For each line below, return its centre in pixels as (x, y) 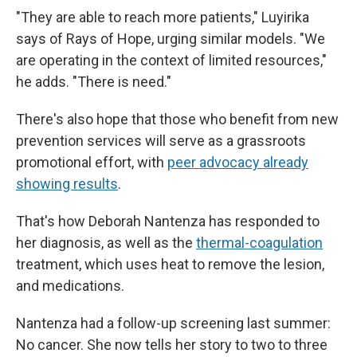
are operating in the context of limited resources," (171, 60)
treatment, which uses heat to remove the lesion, (170, 264)
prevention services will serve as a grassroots (161, 141)
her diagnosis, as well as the (106, 243)
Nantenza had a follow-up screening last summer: (173, 323)
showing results (67, 184)
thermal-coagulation (259, 243)
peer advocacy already (238, 162)
